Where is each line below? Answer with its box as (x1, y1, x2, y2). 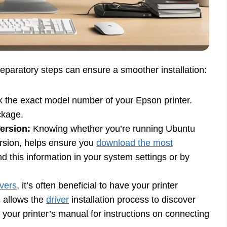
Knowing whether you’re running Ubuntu (30, 123, 195, 134)
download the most (96, 137, 173, 148)
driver (46, 194, 69, 205)
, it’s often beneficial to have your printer (17, 180, 178, 191)
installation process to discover (69, 194, 196, 205)
